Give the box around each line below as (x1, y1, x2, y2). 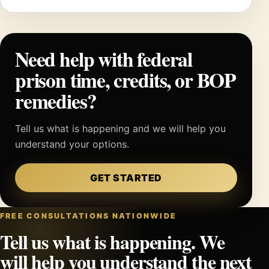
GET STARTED (90, 171, 162, 184)
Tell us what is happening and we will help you (15, 122, 226, 135)
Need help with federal (15, 44, 193, 74)
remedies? (15, 86, 97, 116)
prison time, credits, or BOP (15, 65, 237, 95)
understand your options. (15, 138, 129, 151)
